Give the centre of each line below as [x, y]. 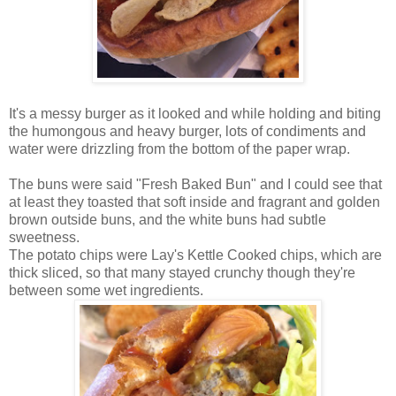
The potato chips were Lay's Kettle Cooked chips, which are [195, 255]
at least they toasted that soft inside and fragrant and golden [194, 202]
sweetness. [44, 237]
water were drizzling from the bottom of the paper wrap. [179, 148]
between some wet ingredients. [106, 290]
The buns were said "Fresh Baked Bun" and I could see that [195, 184]
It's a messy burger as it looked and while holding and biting [195, 113]
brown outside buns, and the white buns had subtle [168, 219]
